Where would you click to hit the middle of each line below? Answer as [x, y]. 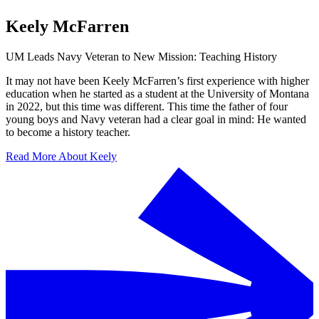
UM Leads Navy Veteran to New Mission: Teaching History [141, 57]
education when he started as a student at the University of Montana [157, 94]
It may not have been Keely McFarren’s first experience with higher [157, 81]
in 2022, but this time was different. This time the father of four [147, 107]
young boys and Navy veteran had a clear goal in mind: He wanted [156, 120]
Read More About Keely [61, 157]
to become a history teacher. [68, 132]
